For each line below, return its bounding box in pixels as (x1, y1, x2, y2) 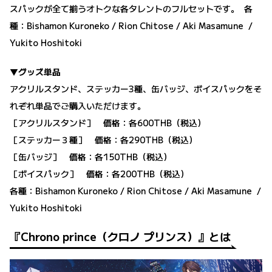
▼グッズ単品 (10, 66, 61, 78)
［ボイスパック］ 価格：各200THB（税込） (10, 168, 189, 180)
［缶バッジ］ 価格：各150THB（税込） (10, 151, 172, 163)
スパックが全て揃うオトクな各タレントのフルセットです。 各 (10, 2, 253, 15)
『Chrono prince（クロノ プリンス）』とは (10, 228, 231, 245)
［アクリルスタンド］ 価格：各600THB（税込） (10, 117, 206, 129)
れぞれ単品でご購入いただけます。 (10, 100, 146, 112)
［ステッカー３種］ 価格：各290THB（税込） (10, 134, 197, 146)
